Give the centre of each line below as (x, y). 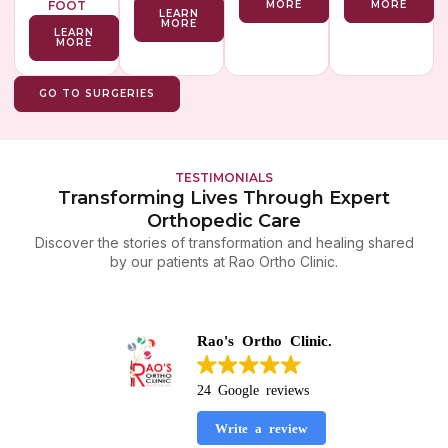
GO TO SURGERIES (97, 94)
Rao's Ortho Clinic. (264, 339)
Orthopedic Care (224, 221)
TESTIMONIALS (224, 178)
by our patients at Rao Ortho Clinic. (224, 262)
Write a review (261, 428)
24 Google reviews (252, 388)
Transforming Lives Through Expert (224, 198)
